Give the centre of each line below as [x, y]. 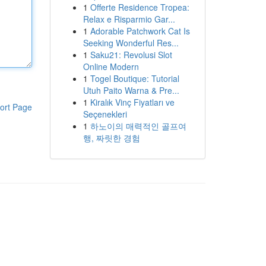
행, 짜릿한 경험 [111, 138]
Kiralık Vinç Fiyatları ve [132, 102]
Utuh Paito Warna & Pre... [131, 90]
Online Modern [111, 66]
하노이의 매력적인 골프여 [138, 126]
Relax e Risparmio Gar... [129, 19]
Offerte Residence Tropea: [140, 7]
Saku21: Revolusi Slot [131, 55]
